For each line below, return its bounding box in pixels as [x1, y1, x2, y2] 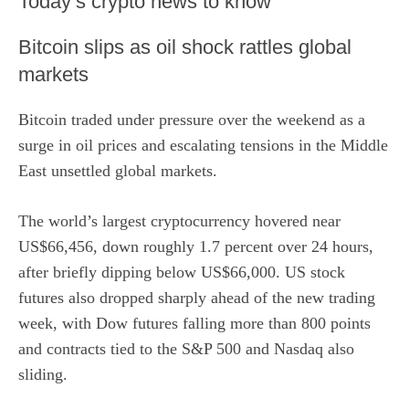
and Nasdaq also [241, 340, 354, 359]
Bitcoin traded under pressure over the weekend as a [18, 110, 365, 130]
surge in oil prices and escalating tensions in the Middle [18, 136, 388, 155]
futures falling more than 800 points [128, 314, 371, 333]
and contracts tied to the [18, 340, 182, 359]
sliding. [18, 365, 68, 384]
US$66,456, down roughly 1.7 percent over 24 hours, [18, 237, 373, 257]
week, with [18, 314, 96, 333]
